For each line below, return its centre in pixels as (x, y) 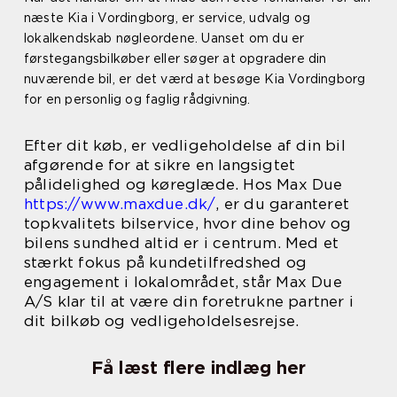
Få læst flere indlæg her (198, 368)
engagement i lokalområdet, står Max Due (183, 282)
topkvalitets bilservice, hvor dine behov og (188, 224)
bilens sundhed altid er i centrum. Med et (182, 243)
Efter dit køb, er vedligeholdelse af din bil (185, 146)
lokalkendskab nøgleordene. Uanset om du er (164, 39)
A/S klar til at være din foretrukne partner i (189, 302)
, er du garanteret (283, 204)
